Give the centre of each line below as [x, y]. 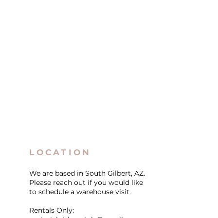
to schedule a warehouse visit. [80, 192]
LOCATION [60, 152]
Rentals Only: [52, 210]
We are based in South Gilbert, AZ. [87, 173]
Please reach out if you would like [86, 182]
